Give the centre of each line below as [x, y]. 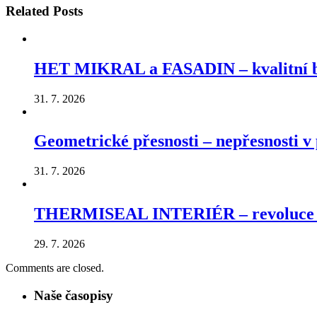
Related [28, 11]
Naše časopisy [74, 295]
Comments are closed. [55, 268]
